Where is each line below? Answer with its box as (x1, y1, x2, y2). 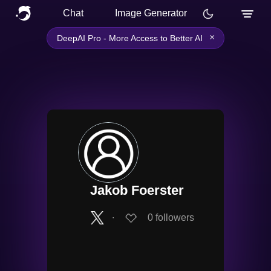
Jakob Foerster (90, 183, 184, 198)
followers (155, 212, 194, 223)
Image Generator (115, 8, 187, 18)
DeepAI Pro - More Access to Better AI (57, 33, 203, 43)
